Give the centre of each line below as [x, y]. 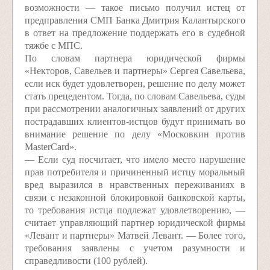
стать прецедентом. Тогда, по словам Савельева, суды [135, 96]
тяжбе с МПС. [54, 46]
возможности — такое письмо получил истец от [135, 8]
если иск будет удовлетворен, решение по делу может [135, 83]
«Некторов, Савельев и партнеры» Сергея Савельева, [135, 71]
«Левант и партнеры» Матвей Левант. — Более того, [135, 235]
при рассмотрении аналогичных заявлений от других [135, 109]
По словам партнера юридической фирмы [135, 58]
